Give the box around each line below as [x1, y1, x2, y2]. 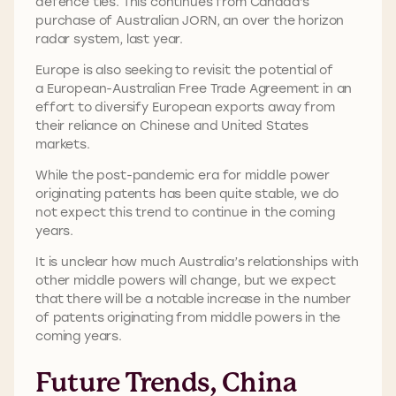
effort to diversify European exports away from [35, 98, 335, 116]
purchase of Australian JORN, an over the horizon [35, 11, 345, 29]
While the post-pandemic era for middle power [35, 166, 330, 184]
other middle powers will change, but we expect [35, 271, 336, 289]
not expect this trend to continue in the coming [35, 203, 335, 221]
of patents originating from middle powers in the [35, 308, 341, 326]
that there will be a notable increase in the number [35, 290, 351, 308]
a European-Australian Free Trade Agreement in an [35, 80, 353, 97]
